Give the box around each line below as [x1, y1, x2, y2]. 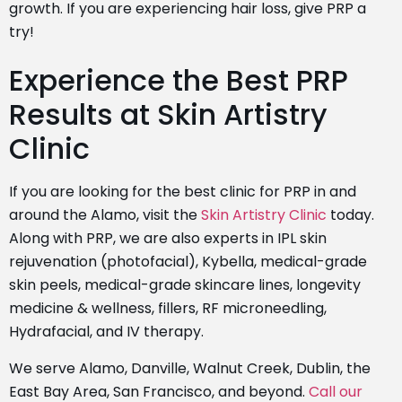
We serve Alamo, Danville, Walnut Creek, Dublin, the [9, 357, 371, 379]
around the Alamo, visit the [9, 205, 201, 226]
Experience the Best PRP [9, 60, 348, 101]
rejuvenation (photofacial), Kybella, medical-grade [9, 251, 367, 273]
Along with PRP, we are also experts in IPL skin [9, 228, 327, 249]
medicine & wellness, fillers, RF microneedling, [9, 298, 327, 319]
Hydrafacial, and [9, 321, 127, 343]
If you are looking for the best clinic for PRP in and [9, 181, 356, 203]
